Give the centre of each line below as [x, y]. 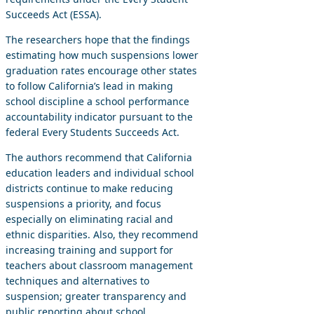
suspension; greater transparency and [96, 296]
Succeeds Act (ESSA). [54, 14]
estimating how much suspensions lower [102, 55]
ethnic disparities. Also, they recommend [102, 234]
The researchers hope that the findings [98, 40]
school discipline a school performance [97, 101]
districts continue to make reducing [89, 188]
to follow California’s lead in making [89, 86]
